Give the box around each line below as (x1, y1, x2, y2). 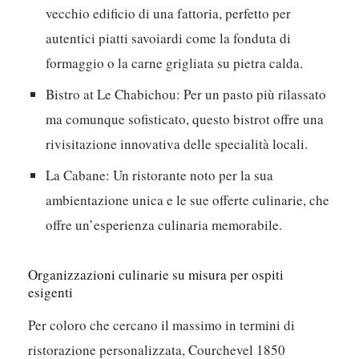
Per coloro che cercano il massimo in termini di (28, 316, 296, 335)
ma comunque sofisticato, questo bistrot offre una (46, 110, 325, 129)
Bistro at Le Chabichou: (46, 85, 181, 104)
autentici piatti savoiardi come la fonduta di (46, 29, 292, 48)
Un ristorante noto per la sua (110, 166, 274, 185)
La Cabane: (46, 166, 111, 185)
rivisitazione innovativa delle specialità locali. (46, 135, 309, 154)
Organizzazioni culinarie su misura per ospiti (28, 265, 284, 284)
